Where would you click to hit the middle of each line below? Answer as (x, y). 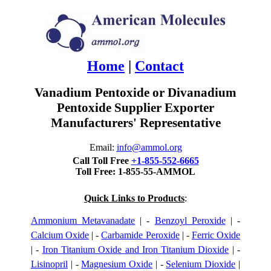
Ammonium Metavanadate (83, 220)
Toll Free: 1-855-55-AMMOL (135, 171)
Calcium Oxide (60, 235)
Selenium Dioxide (201, 264)
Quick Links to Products (134, 198)
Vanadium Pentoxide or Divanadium (135, 93)
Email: (103, 147)
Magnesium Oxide (117, 264)
